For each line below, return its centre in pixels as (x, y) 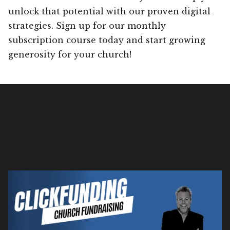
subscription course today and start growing (107, 40)
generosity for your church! (70, 54)
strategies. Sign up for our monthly (87, 25)
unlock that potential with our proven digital (109, 11)
